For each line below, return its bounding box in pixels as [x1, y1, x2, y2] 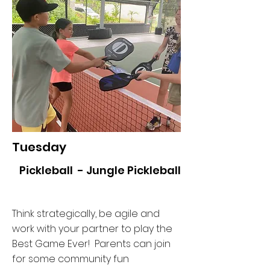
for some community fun [12, 252, 129, 266]
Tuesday [12, 139, 66, 155]
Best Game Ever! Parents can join [12, 237, 171, 251]
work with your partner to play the [12, 222, 172, 236]
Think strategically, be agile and [12, 207, 160, 221]
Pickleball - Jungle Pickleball [19, 163, 181, 178]
